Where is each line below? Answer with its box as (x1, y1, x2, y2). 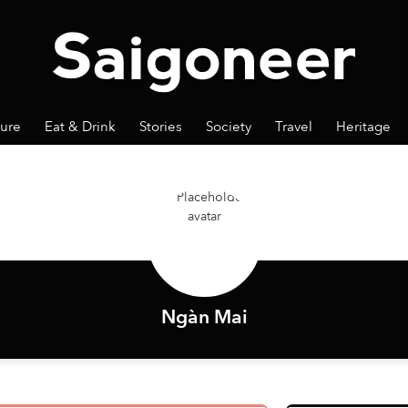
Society (206, 117, 251, 137)
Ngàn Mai (160, 304, 248, 331)
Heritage (336, 117, 391, 137)
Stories (139, 117, 182, 137)
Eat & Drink (45, 117, 116, 137)
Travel (275, 117, 312, 137)
